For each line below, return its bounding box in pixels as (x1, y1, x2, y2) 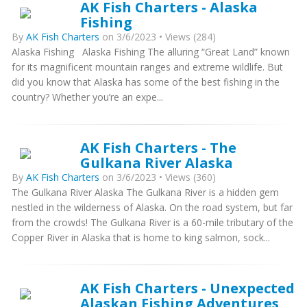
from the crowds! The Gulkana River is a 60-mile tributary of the (12, 216, 293, 230)
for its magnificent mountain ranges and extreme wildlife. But (12, 60, 283, 74)
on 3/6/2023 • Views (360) (99, 171, 216, 184)
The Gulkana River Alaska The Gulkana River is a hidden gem (12, 186, 279, 199)
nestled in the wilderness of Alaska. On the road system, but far (12, 201, 293, 214)
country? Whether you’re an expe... (12, 90, 163, 104)
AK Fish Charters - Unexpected (80, 278, 295, 298)
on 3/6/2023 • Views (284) (99, 30, 216, 44)
